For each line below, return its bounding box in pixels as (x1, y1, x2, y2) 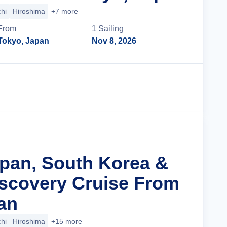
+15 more (51, 217, 82, 225)
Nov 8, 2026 (92, 36, 137, 45)
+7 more (51, 7, 78, 15)
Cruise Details (123, 84, 176, 92)
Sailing (98, 24, 124, 33)
